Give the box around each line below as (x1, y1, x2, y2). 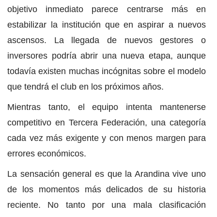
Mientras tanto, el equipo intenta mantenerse (7, 102, 206, 112)
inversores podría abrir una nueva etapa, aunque (7, 51, 206, 61)
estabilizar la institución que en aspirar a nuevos (7, 20, 206, 30)
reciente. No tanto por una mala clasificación (7, 200, 206, 210)
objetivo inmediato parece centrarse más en (7, 4, 206, 15)
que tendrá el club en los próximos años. (7, 82, 164, 92)
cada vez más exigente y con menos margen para (7, 133, 206, 143)
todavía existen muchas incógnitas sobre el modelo (7, 66, 206, 77)
